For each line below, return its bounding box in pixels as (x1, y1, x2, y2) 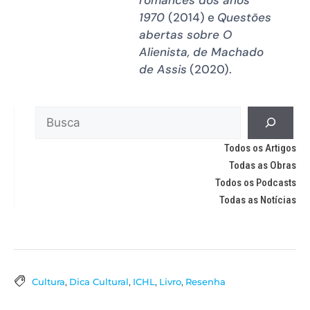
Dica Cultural (69, 276, 129, 288)
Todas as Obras (229, 158, 296, 172)
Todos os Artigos (224, 141, 296, 154)
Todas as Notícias (219, 193, 296, 206)
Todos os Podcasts (215, 176, 296, 189)
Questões (217, 9, 271, 25)
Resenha (185, 276, 226, 288)
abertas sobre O (139, 26, 232, 42)
